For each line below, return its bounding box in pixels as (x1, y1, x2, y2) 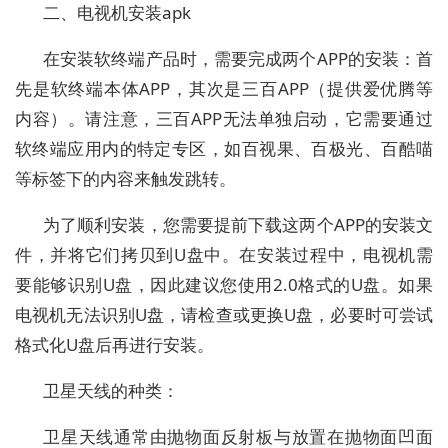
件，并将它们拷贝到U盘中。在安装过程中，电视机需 (15, 243, 433, 267)
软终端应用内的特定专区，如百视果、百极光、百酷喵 (15, 137, 433, 161)
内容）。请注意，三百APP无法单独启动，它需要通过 (15, 107, 433, 131)
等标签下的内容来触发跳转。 (15, 167, 236, 191)
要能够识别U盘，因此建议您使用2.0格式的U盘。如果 (15, 273, 433, 297)
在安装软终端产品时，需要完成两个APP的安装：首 (43, 47, 433, 71)
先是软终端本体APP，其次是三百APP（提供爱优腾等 (15, 77, 433, 101)
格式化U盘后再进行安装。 (15, 333, 214, 357)
